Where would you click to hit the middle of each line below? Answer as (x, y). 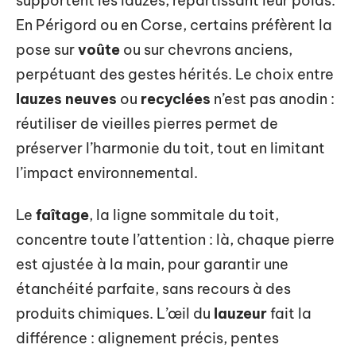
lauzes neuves (66, 99)
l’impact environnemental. (107, 172)
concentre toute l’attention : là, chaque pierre (175, 240)
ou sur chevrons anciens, (206, 49)
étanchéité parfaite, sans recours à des (153, 289)
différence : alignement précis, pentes (147, 338)
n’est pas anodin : (273, 99)
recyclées (176, 99)
